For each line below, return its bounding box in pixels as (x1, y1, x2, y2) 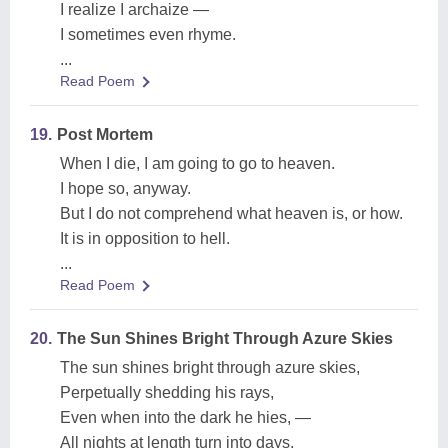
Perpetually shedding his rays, (60, 384, 274, 401)
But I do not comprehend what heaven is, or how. (60, 205, 403, 222)
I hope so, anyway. (60, 180, 191, 197)
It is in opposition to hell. (60, 230, 230, 247)
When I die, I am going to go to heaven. (60, 155, 335, 172)
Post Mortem (57, 126, 153, 143)
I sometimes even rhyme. (60, 26, 236, 43)
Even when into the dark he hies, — (60, 409, 311, 426)
